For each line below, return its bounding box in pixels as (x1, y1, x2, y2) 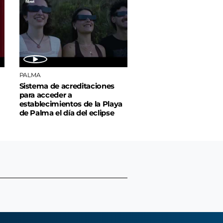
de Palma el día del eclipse (19, 109, 114, 118)
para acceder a (19, 91, 72, 100)
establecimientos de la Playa (19, 100, 122, 109)
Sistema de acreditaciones (19, 82, 115, 91)
